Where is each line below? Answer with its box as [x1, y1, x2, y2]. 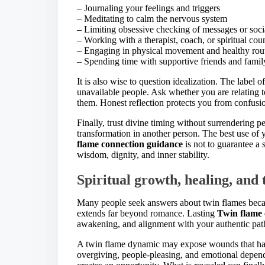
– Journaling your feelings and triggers [77, 2, 220, 13]
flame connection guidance [77, 138, 183, 149]
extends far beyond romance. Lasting [77, 208, 217, 218]
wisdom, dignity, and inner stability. [77, 149, 209, 160]
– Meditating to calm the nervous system [77, 13, 227, 24]
